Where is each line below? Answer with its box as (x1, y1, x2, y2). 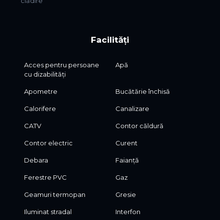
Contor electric (24, 139, 73, 147)
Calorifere (24, 105, 56, 113)
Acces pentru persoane (24, 61, 99, 69)
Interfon (115, 208, 141, 216)
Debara (24, 156, 48, 165)
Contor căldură (115, 122, 164, 130)
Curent (115, 139, 138, 147)
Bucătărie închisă (115, 87, 170, 96)
